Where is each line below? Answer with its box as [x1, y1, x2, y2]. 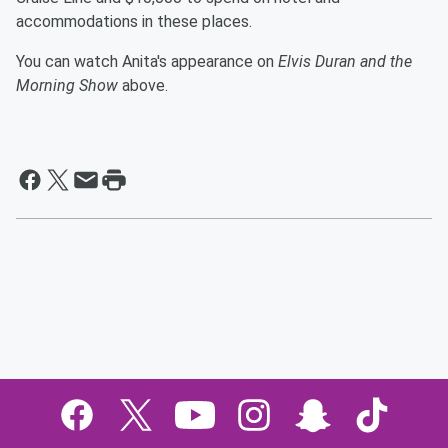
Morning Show [16, 76, 118, 95]
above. [118, 76, 168, 95]
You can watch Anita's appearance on [16, 52, 278, 71]
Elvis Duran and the [278, 52, 412, 71]
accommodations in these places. [16, 12, 252, 31]
